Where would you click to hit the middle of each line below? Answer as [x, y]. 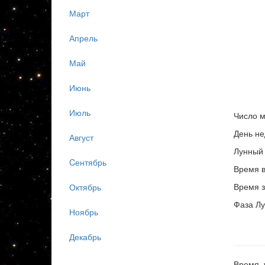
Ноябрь [84, 212]
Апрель [83, 38]
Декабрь [85, 237]
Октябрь [85, 187]
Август [81, 138]
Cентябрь [88, 162]
